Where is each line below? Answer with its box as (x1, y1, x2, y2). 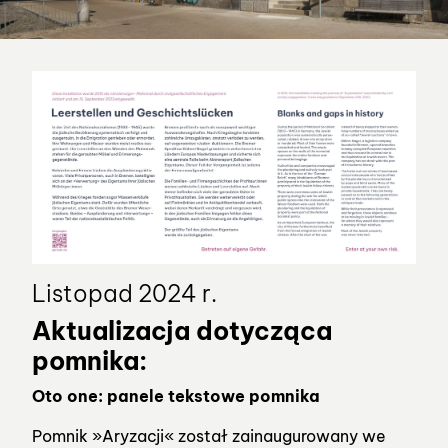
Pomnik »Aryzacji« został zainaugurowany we (32, 425, 386, 446)
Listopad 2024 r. (32, 278, 217, 308)
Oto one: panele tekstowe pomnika (32, 385, 320, 406)
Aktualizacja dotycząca (32, 314, 332, 347)
